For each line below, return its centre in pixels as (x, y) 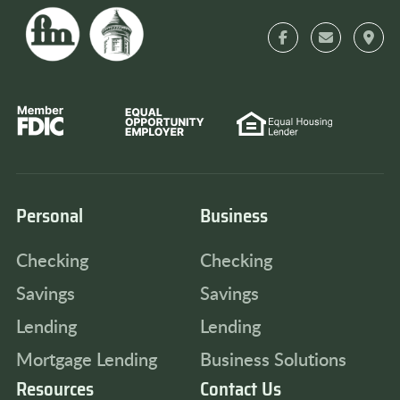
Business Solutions (273, 359)
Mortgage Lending (87, 359)
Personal (50, 216)
